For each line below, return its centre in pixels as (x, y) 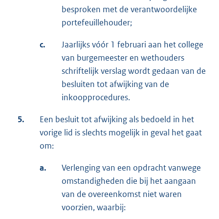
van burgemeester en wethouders (123, 57)
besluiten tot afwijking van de (115, 84)
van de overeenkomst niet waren (122, 194)
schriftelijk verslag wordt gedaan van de (134, 71)
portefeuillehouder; (97, 22)
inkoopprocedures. (96, 97)
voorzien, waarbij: (94, 207)
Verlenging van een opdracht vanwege (131, 167)
